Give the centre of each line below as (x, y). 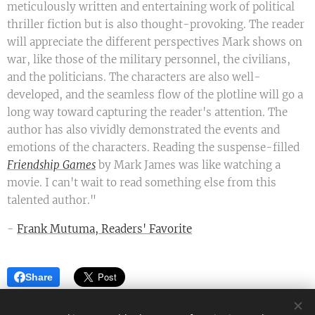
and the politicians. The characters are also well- (134, 77)
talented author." (52, 200)
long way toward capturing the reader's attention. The (147, 112)
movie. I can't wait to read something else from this (142, 183)
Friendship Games (51, 165)
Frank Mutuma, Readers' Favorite (104, 229)
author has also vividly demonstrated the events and (143, 130)
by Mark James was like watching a (188, 165)
